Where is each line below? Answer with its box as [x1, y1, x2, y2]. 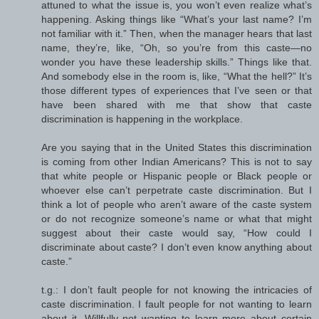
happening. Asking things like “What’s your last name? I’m [41, 14, 312, 26]
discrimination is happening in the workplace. [41, 113, 243, 125]
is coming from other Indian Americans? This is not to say [41, 156, 312, 168]
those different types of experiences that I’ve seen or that [41, 85, 312, 97]
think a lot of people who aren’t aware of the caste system [41, 199, 312, 211]
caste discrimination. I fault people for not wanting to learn [41, 298, 312, 310]
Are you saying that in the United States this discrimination [41, 142, 312, 154]
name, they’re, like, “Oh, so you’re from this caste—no [41, 42, 312, 54]
